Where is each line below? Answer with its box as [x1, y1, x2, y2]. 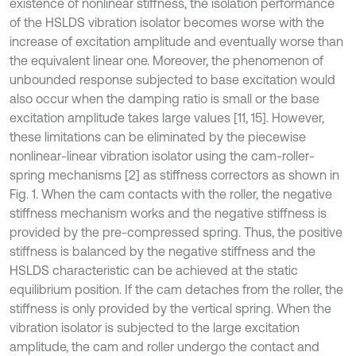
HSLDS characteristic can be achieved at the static [10, 263, 298, 278]
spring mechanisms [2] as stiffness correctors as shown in [10, 168, 339, 183]
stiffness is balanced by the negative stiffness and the [10, 244, 315, 259]
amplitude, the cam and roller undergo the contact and [10, 339, 319, 354]
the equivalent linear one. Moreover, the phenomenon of [10, 53, 323, 68]
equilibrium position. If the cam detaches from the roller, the [10, 282, 343, 297]
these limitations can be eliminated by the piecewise [10, 130, 306, 145]
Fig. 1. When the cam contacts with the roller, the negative [10, 187, 332, 202]
